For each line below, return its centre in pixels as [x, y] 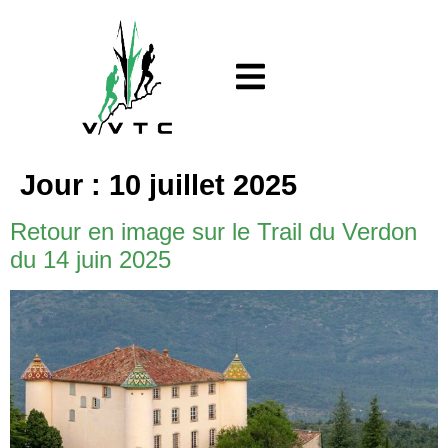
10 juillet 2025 [203, 184]
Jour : [64, 184]
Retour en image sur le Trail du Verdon [213, 231]
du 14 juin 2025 [90, 259]
